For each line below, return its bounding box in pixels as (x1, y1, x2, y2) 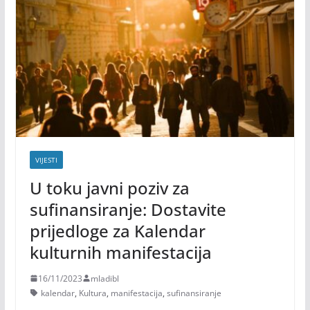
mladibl (90, 272, 119, 284)
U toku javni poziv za (29, 176, 190, 199)
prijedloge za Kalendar (29, 219, 206, 242)
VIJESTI (35, 154, 57, 165)
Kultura (78, 286, 107, 299)
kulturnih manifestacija (29, 240, 212, 264)
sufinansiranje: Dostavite (29, 197, 226, 221)
